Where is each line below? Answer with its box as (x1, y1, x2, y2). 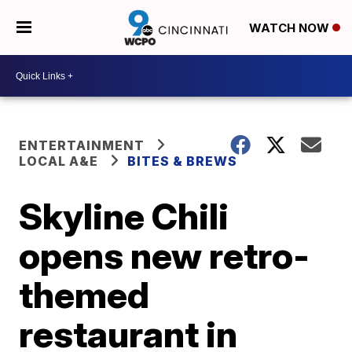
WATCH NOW (248, 20, 332, 36)
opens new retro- (19, 233, 310, 277)
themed (19, 273, 150, 317)
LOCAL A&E (19, 153, 99, 169)
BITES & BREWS (127, 153, 238, 169)
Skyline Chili (19, 194, 229, 238)
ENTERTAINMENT (19, 137, 145, 153)
